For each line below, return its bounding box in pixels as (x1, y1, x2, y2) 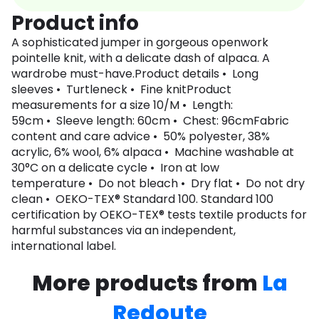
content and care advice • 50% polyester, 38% (11, 128, 270, 145)
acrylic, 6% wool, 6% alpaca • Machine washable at (11, 144, 294, 161)
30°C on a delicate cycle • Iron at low (11, 159, 219, 177)
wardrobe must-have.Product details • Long (11, 66, 258, 83)
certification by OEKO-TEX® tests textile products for (11, 206, 307, 224)
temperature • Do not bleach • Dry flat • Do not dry (11, 175, 305, 192)
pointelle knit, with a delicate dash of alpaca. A (11, 50, 270, 67)
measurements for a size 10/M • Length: (11, 97, 233, 114)
